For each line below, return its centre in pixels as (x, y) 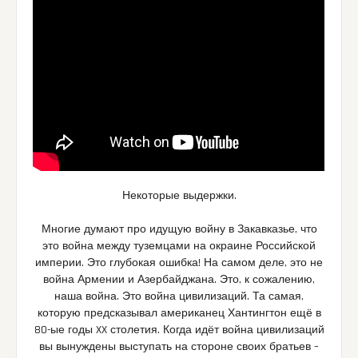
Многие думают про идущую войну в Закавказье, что (179, 230)
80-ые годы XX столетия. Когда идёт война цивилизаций (179, 330)
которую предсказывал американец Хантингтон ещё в (179, 314)
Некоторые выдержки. (179, 196)
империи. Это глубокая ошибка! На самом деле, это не (179, 263)
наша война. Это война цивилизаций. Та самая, (179, 297)
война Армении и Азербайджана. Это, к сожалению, (179, 280)
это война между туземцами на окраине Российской (179, 247)
